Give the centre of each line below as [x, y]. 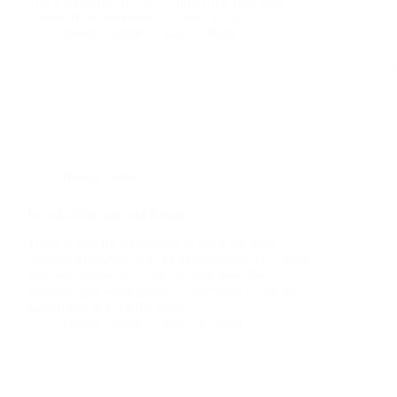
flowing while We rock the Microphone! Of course [168, 259]
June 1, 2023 [199, 33]
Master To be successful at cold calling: [136, 17]
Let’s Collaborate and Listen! [108, 214]
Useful [121, 176]
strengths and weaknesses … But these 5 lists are [163, 291]
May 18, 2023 [202, 323]
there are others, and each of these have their [150, 275]
